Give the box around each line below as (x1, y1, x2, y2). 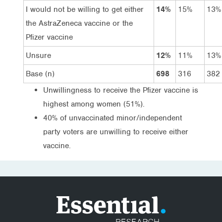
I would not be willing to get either (26, 4, 144, 14)
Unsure (26, 50, 51, 60)
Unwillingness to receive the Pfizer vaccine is (43, 85, 198, 95)
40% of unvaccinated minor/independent (43, 112, 182, 123)
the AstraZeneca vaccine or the (26, 18, 133, 28)
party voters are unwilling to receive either (43, 126, 188, 137)
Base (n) (26, 68, 55, 79)
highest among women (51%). (43, 99, 145, 109)
